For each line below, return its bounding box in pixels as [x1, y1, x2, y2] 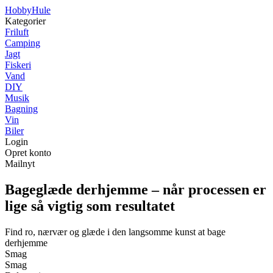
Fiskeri [5, 60, 31, 70]
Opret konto [5, 147, 51, 158]
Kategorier [5, 16, 46, 26]
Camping [5, 38, 40, 48]
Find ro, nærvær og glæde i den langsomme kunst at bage [5, 226, 225, 237]
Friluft [5, 27, 29, 37]
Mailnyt [5, 158, 35, 169]
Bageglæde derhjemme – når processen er [5, 181, 266, 197]
